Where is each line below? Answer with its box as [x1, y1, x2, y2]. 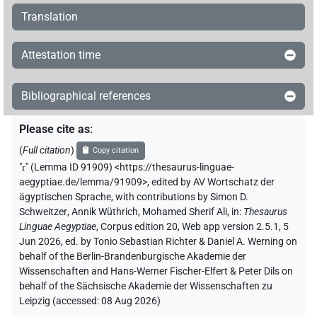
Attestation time [21, 47, 100, 62]
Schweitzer [19, 205, 67, 218]
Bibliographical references [21, 88, 151, 103]
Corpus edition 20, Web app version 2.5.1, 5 [100, 220, 289, 233]
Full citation [23, 144, 71, 156]
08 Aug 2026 [101, 294, 157, 307]
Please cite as [19, 122, 90, 136]
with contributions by [115, 190, 208, 203]
